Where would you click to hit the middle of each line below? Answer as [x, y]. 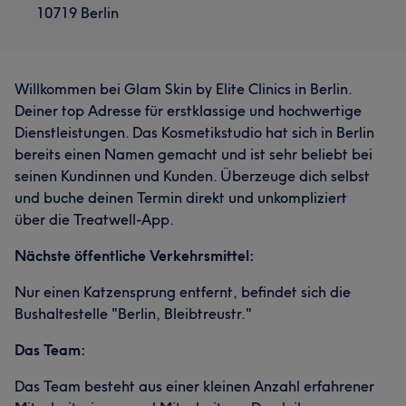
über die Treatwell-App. [94, 219]
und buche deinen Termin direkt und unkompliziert [181, 198]
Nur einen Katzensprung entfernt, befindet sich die [183, 292]
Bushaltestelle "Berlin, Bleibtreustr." [133, 314]
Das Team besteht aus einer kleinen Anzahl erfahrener [194, 386]
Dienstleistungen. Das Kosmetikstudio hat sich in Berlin [194, 132]
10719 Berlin [77, 13]
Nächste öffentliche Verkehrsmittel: [135, 256]
